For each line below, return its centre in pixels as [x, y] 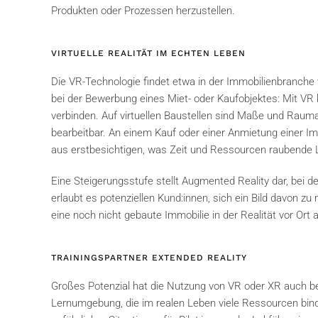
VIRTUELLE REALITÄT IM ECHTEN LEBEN [148, 54]
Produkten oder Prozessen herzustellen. [143, 11]
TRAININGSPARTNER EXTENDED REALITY [149, 258]
